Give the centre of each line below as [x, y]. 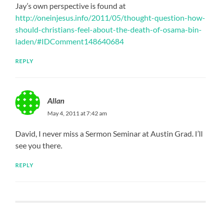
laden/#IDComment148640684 [70, 41]
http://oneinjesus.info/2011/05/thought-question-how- [110, 17]
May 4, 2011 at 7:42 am [77, 113]
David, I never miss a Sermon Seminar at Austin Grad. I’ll [109, 133]
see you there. [39, 145]
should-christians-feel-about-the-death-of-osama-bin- [109, 29]
